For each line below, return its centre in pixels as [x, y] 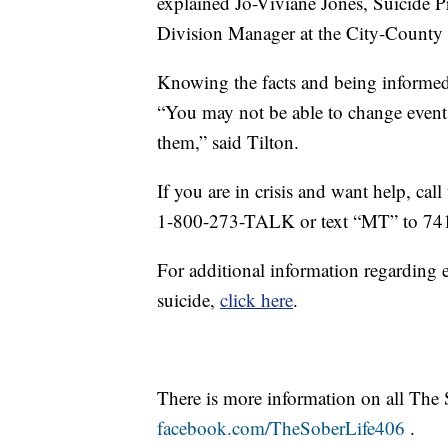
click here [256, 300]
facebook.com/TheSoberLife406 [281, 428]
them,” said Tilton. [228, 142]
